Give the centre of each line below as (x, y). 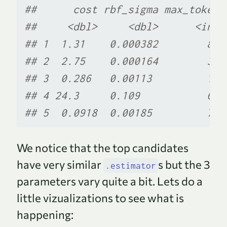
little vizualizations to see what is (100, 198)
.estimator (130, 166)
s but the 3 (184, 165)
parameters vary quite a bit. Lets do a (110, 181)
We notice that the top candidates (103, 148)
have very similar (60, 165)
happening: (45, 215)
